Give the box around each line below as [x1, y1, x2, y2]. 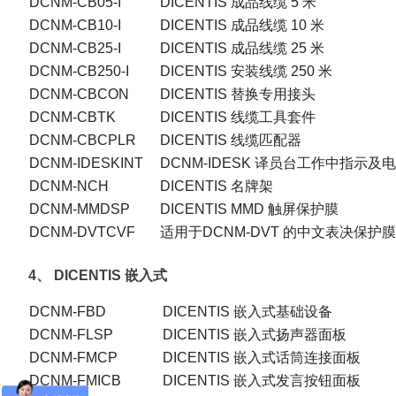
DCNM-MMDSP [29, 202, 130, 217]
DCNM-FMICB [29, 373, 121, 389]
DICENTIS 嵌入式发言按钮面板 [163, 373, 361, 389]
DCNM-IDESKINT [29, 156, 143, 171]
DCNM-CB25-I [29, 41, 121, 57]
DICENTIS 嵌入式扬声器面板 [163, 327, 346, 343]
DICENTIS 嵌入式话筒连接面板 [163, 350, 361, 366]
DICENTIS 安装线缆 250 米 [160, 64, 332, 80]
